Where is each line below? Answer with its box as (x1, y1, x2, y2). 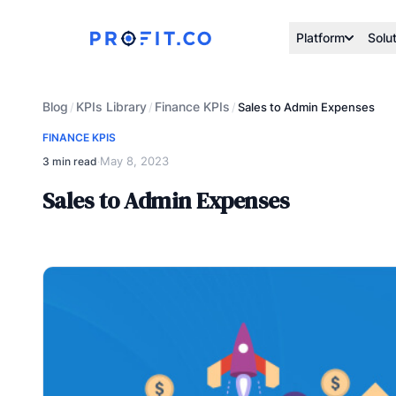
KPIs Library (76, 99, 147, 114)
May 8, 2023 (100, 154, 169, 168)
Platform (296, 30, 345, 45)
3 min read (42, 154, 97, 168)
